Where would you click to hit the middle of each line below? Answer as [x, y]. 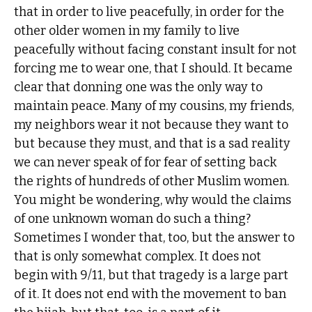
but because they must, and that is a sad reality [153, 144]
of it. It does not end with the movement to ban [150, 294]
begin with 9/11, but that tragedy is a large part [151, 275]
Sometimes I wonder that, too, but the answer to [155, 238]
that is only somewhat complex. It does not [138, 257]
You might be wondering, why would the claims [153, 200]
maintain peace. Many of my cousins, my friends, [154, 106]
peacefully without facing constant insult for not [156, 50]
